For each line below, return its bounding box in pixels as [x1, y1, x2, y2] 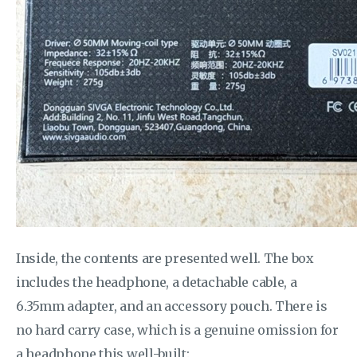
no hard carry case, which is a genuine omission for [16, 322, 339, 338]
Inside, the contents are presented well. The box [16, 250, 314, 266]
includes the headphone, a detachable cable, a [16, 274, 297, 290]
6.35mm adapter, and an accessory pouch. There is [16, 298, 328, 314]
